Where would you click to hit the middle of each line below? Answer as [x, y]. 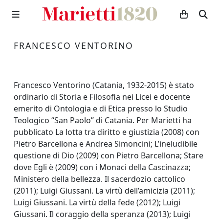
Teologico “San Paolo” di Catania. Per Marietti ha [103, 120]
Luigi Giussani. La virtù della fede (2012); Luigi [97, 202]
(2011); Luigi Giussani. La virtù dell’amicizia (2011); [104, 191]
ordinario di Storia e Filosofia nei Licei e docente [102, 97]
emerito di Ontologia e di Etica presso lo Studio [101, 109]
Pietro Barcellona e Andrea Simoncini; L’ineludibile [106, 144]
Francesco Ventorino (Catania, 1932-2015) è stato [104, 85]
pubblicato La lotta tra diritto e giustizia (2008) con [107, 132]
